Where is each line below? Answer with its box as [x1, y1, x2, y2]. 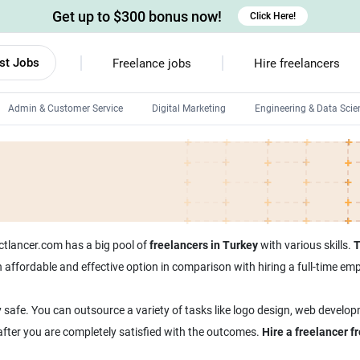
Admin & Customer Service [8, 103, 123, 114]
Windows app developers [157, 195, 266, 207]
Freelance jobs [112, 56, 191, 71]
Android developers [157, 141, 241, 152]
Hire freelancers [253, 56, 340, 71]
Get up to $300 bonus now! [52, 7, 222, 25]
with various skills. [257, 239, 354, 252]
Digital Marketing [152, 103, 226, 114]
